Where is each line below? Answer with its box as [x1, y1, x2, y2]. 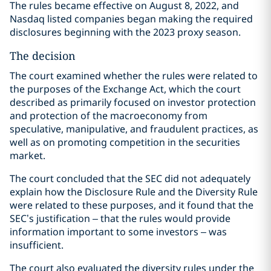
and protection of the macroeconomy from [10, 109, 207, 122]
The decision [10, 48, 76, 63]
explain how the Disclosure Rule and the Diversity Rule [10, 185, 258, 198]
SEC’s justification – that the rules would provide [10, 212, 230, 225]
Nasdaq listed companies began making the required [10, 12, 253, 25]
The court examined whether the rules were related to [10, 69, 258, 82]
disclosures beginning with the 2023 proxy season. [10, 25, 241, 39]
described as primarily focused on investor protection [10, 96, 256, 109]
